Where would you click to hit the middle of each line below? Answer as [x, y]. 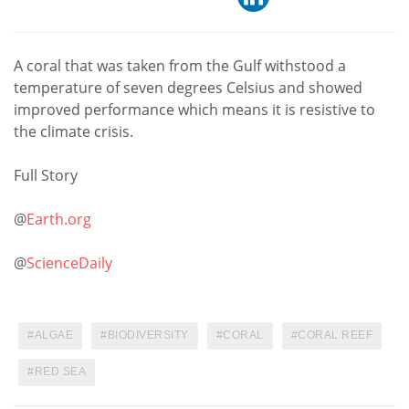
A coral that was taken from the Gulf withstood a [180, 65]
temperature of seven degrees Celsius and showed [188, 87]
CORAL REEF [335, 335]
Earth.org [59, 219]
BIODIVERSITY [148, 335]
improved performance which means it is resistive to [194, 109]
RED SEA [60, 371]
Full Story [46, 175]
